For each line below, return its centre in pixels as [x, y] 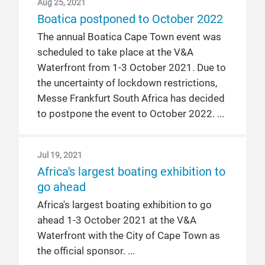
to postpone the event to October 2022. [126, 114]
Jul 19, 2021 [60, 155]
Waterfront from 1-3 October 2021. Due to [132, 68]
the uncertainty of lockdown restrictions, [127, 83]
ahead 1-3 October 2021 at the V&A [117, 220]
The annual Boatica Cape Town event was [129, 37]
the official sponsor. [81, 251]
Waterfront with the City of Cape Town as [129, 236]
